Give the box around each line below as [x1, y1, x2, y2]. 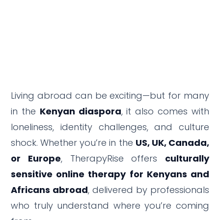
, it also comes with [121, 105, 209, 117]
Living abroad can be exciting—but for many [11, 89, 209, 102]
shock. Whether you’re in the [11, 136, 136, 149]
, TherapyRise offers [60, 152, 165, 165]
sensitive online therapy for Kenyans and [11, 167, 209, 180]
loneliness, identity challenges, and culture [11, 120, 209, 133]
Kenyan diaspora [39, 105, 121, 117]
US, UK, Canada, [135, 136, 209, 149]
